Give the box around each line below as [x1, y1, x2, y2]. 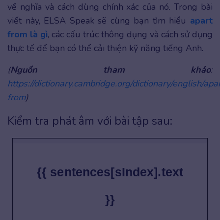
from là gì [7, 28, 48, 40]
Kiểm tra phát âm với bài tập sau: [7, 113, 172, 129]
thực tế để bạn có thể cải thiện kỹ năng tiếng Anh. [7, 42, 203, 54]
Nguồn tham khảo [10, 64, 211, 76]
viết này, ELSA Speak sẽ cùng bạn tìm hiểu [7, 15, 190, 27]
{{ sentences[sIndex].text [36, 165, 184, 179]
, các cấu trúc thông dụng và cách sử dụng [48, 28, 213, 40]
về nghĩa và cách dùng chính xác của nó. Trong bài [7, 1, 213, 13]
